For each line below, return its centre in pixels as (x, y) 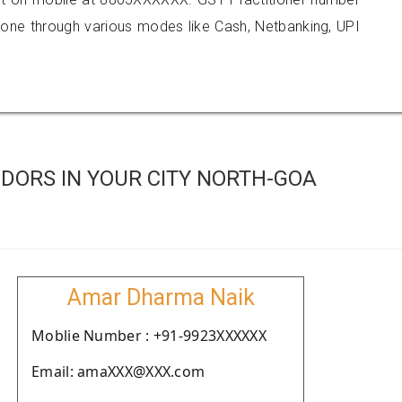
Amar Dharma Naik (161, 297)
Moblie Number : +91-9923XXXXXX (149, 336)
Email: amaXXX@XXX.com (118, 371)
